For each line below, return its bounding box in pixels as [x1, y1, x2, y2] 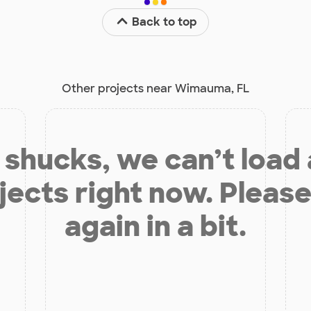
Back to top [132, 14, 198, 29]
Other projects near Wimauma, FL [62, 81, 249, 96]
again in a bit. [65, 208, 246, 244]
